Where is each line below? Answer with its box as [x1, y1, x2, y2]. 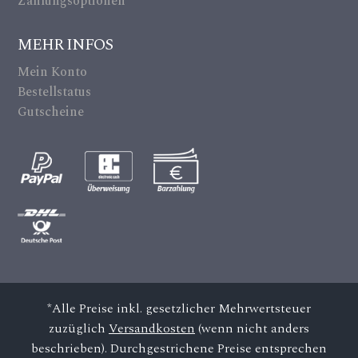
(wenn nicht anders [195, 319, 309, 339]
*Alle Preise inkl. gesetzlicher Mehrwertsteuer [47, 299, 311, 319]
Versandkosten [109, 319, 195, 339]
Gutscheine [18, 102, 85, 122]
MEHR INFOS [18, 33, 113, 58]
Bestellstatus [18, 82, 92, 102]
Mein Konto [18, 62, 88, 82]
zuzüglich [49, 319, 109, 339]
